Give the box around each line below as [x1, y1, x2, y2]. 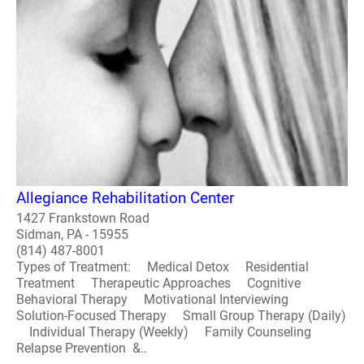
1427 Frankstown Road [16, 210, 149, 226]
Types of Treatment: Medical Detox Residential [16, 259, 309, 275]
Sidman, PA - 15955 [16, 227, 128, 242]
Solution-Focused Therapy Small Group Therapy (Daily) [16, 308, 346, 323]
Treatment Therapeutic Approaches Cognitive [16, 275, 301, 291]
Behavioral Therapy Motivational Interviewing [16, 292, 301, 307]
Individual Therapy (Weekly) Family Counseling [16, 324, 324, 340]
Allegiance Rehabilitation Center [16, 188, 234, 207]
